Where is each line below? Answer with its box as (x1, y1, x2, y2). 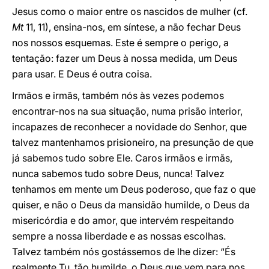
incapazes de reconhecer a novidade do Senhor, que (12, 121, 247, 133)
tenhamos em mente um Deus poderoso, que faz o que (12, 183, 256, 195)
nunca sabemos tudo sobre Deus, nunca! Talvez (12, 168, 225, 180)
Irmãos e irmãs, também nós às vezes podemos (12, 89, 224, 101)
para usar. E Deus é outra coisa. (12, 68, 152, 80)
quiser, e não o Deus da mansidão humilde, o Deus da (12, 199, 250, 211)
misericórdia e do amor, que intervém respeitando (12, 214, 234, 226)
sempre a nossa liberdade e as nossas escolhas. (12, 230, 226, 242)
